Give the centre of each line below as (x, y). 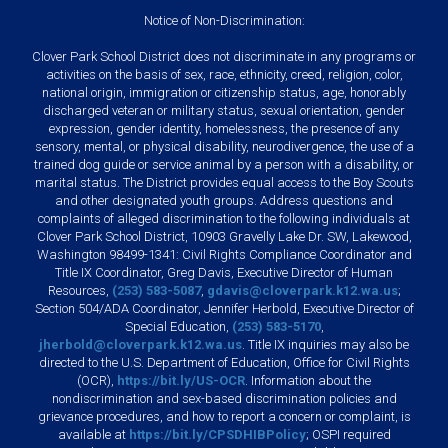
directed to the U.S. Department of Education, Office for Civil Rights (224, 362)
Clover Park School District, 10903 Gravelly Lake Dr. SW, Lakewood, (224, 236)
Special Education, (178, 326)
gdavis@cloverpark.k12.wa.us (302, 290)
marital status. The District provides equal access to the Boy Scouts (224, 182)
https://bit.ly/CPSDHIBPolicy (217, 434)
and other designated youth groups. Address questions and (224, 200)
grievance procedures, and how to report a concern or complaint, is (224, 416)
